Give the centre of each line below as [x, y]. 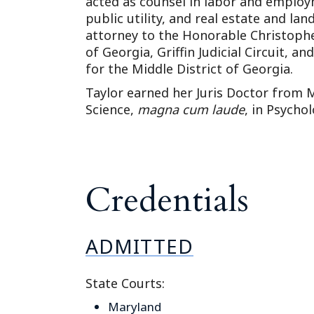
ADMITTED [139, 246]
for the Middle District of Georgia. [189, 68]
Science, [111, 109]
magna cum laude [191, 109]
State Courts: [125, 283]
